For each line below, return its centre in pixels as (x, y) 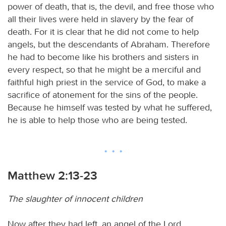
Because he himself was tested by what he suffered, (110, 107)
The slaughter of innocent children (75, 199)
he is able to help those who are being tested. (97, 120)
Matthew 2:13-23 (52, 175)
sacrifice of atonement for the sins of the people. (103, 95)
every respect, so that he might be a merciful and (104, 69)
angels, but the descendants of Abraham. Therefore (109, 44)
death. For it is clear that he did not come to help (103, 32)
